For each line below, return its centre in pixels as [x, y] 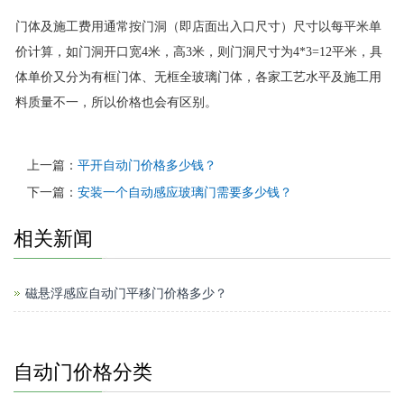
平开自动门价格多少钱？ [147, 165]
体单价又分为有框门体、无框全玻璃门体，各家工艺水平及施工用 [198, 77]
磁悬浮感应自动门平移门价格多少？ [126, 294]
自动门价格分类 [83, 372]
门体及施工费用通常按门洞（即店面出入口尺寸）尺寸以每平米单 [198, 27]
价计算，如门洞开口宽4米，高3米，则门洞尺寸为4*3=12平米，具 [199, 52]
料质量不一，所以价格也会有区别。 [116, 102]
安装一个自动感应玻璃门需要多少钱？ [185, 193]
